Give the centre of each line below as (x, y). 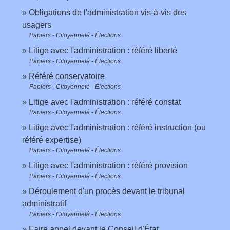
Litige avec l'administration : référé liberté (103, 51)
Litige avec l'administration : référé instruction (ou (117, 128)
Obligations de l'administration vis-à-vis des (108, 13)
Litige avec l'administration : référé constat (105, 102)
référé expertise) (52, 140)
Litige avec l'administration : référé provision (108, 166)
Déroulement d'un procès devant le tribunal (107, 191)
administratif (44, 204)
